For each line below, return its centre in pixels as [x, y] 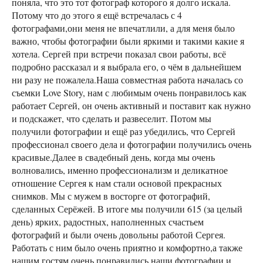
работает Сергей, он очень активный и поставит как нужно [131, 106]
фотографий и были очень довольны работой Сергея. [119, 235]
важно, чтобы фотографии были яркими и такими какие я [128, 41]
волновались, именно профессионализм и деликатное [120, 170]
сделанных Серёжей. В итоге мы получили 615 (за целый [127, 209]
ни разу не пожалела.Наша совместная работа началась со [127, 80]
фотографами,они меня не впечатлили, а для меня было [123, 28]
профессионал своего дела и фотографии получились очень [131, 144]
